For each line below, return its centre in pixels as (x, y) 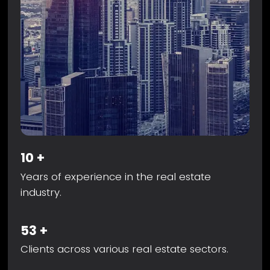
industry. (41, 192)
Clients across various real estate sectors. (125, 249)
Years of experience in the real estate (116, 176)
